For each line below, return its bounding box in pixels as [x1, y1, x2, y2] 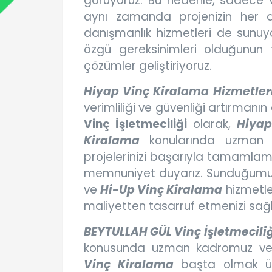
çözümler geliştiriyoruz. [84, 58, 212, 75]
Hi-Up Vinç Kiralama [100, 182, 223, 199]
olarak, [187, 116, 237, 133]
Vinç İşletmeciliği [84, 116, 188, 133]
